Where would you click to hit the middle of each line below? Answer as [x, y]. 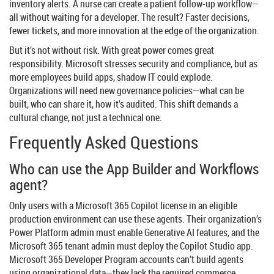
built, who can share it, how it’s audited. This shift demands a [124, 104]
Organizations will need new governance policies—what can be [127, 91]
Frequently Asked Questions [104, 143]
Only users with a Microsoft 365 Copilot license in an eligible [123, 206]
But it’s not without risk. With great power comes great [112, 50]
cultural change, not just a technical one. [86, 118]
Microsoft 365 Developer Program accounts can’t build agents [126, 260]
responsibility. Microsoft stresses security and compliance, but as [133, 64]
